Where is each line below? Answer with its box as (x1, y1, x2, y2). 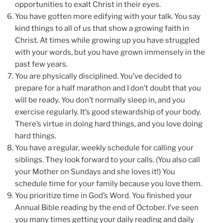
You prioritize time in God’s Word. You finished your (15, 191, 192, 200)
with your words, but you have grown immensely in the (15, 47, 205, 57)
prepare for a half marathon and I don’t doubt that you (15, 83, 201, 93)
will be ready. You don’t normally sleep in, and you (15, 95, 185, 105)
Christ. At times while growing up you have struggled (15, 35, 200, 45)
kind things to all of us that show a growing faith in (15, 23, 189, 33)
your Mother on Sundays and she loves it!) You (15, 167, 175, 176)
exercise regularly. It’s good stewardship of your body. (15, 107, 201, 116)
